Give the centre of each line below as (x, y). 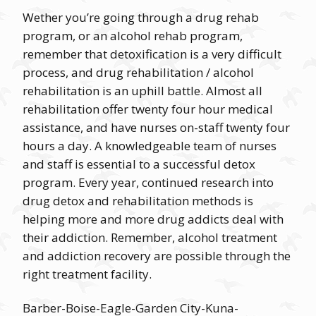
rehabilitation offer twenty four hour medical (148, 109)
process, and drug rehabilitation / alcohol (138, 72)
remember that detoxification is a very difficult (152, 54)
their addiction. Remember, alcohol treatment (150, 237)
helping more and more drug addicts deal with (153, 219)
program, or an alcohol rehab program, (133, 36)
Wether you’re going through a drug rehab (141, 17)
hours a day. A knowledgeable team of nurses (150, 146)
